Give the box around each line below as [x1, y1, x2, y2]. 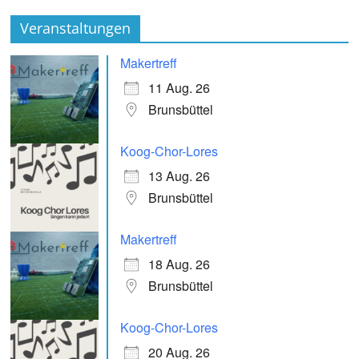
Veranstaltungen [20, 18, 131, 38]
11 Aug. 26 [148, 78, 211, 97]
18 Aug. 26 [148, 254, 211, 273]
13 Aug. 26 [148, 166, 211, 185]
